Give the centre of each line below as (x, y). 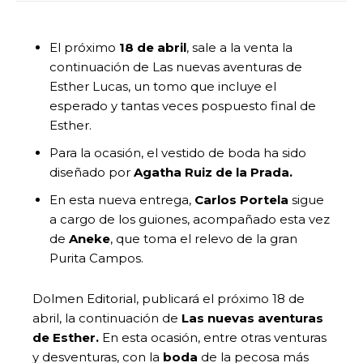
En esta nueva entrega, (122, 199)
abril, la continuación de (105, 318)
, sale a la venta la (239, 47)
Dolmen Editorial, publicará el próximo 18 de (169, 298)
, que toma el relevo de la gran (204, 238)
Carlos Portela (241, 199)
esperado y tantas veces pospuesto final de (183, 105)
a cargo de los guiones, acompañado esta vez (190, 219)
